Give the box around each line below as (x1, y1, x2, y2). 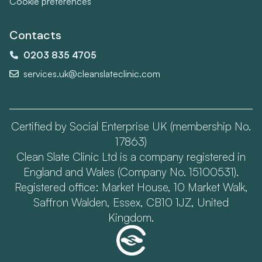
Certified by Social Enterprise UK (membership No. (11, 119, 251, 133)
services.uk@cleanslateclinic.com (23, 67, 160, 80)
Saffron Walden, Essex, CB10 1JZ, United (33, 195, 229, 209)
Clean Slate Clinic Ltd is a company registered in (16, 149, 246, 164)
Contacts (9, 27, 61, 43)
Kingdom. (108, 210, 154, 225)
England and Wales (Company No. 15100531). (23, 164, 239, 179)
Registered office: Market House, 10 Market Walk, (14, 180, 248, 194)
